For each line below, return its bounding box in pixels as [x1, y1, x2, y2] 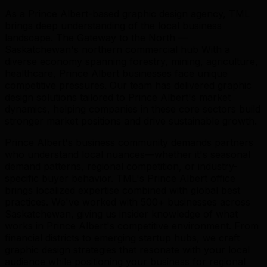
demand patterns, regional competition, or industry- [5, 160, 238, 172]
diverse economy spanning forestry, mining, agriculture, [5, 55, 258, 67]
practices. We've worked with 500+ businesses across [5, 195, 250, 208]
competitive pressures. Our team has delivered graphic [5, 79, 252, 91]
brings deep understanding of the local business [5, 19, 222, 32]
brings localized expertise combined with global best [5, 184, 240, 196]
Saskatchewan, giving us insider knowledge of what [5, 207, 238, 220]
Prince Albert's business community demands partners [5, 136, 253, 148]
